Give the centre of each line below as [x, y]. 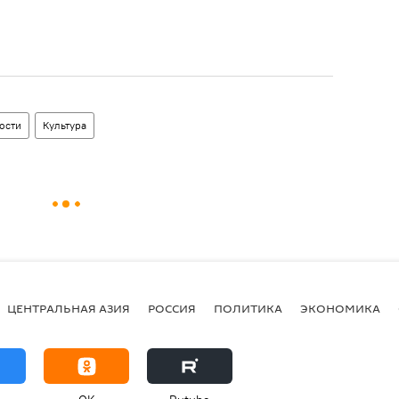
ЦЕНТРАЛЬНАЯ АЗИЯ [69, 308]
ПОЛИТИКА [248, 308]
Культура [65, 126]
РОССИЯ [172, 308]
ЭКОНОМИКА [340, 308]
